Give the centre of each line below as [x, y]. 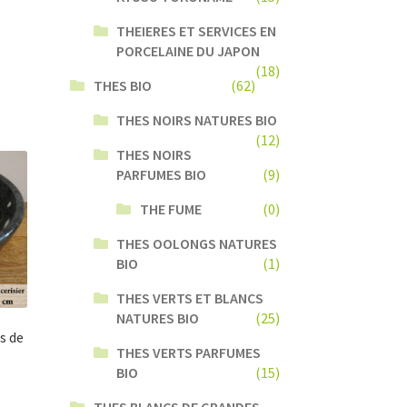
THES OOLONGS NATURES [197, 243]
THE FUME [171, 208]
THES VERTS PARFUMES [189, 352]
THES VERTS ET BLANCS [190, 298]
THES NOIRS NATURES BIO [197, 119]
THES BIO [122, 85]
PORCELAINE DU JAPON [189, 50]
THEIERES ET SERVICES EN [197, 30]
